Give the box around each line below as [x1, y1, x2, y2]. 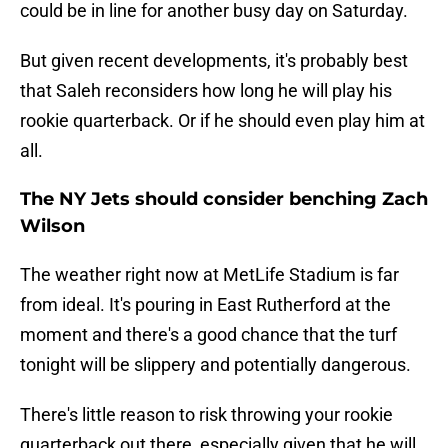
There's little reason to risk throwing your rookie [20, 404, 393, 426]
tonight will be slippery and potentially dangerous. [20, 354, 411, 376]
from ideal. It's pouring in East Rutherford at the [20, 294, 391, 316]
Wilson [20, 215, 85, 238]
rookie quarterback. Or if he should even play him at [20, 110, 425, 132]
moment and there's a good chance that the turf [20, 324, 397, 346]
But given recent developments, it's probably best [20, 50, 408, 72]
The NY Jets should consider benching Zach [20, 188, 428, 211]
